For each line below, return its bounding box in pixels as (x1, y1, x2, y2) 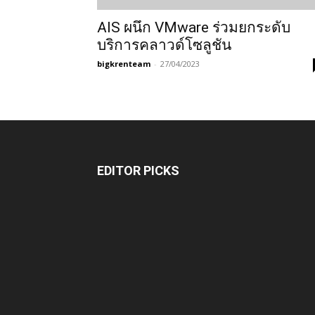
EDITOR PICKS (97, 163, 179, 178)
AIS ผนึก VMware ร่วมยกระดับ (97, 19, 290, 36)
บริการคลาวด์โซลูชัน (97, 37, 231, 53)
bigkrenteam (97, 58, 150, 69)
